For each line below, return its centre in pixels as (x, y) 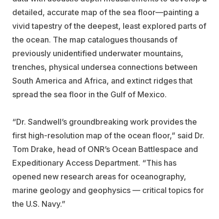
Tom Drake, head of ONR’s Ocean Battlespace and (105, 149)
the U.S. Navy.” (39, 204)
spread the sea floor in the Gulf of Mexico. (89, 94)
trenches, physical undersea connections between (105, 67)
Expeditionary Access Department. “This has (94, 163)
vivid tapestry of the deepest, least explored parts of (109, 26)
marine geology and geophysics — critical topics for (108, 190)
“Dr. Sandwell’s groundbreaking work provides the (105, 121)
